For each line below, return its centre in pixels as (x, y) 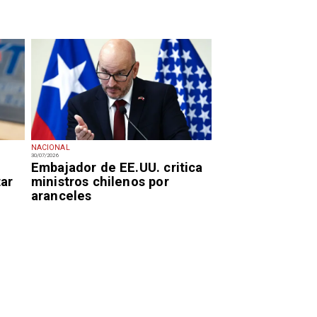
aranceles (61, 196)
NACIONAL (50, 147)
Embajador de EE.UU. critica (117, 168)
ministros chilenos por (100, 182)
